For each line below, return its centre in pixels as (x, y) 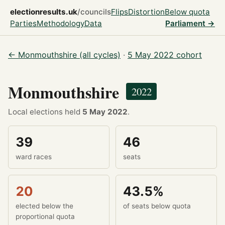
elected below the (45, 206)
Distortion (146, 12)
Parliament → (190, 23)
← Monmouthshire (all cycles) (64, 54)
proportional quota (45, 217)
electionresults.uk (44, 12)
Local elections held (45, 112)
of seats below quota (157, 206)
